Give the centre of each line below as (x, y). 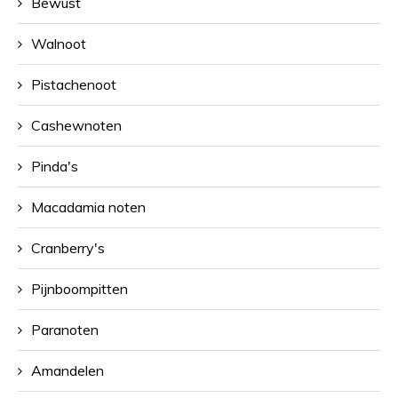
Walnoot (59, 43)
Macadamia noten (88, 207)
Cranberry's (68, 247)
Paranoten (65, 329)
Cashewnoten (76, 125)
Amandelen (68, 370)
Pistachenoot (74, 84)
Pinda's (55, 166)
